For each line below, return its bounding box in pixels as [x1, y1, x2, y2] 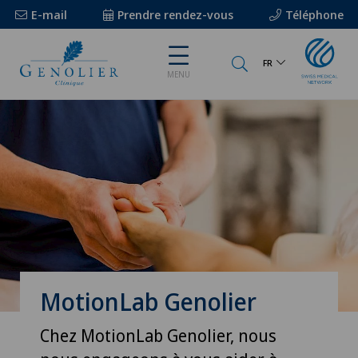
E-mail [30, 6, 67, 22]
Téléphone [284, 6, 344, 22]
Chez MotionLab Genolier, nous [40, 324, 276, 348]
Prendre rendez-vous [117, 6, 233, 22]
